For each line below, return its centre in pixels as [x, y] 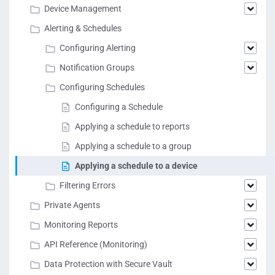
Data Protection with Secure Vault [108, 264]
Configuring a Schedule [119, 107]
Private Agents [72, 205]
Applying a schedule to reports [132, 126]
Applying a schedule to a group [133, 146]
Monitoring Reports [81, 225]
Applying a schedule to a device [136, 166]
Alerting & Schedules [83, 28]
